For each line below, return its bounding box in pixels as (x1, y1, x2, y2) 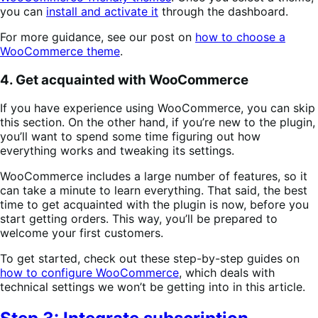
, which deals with (179, 265, 275, 280)
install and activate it (46, 4, 158, 18)
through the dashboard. (158, 4, 292, 18)
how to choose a (195, 29, 285, 44)
